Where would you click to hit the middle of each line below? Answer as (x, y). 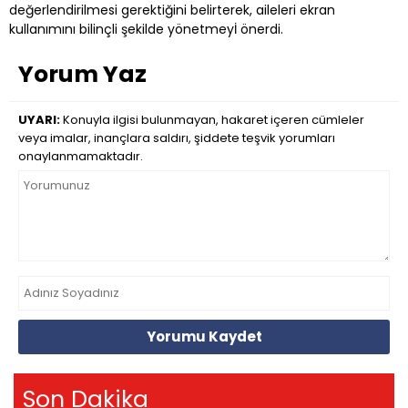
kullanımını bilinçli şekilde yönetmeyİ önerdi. (146, 29)
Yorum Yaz (82, 74)
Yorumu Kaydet (204, 337)
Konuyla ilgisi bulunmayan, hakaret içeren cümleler (212, 119)
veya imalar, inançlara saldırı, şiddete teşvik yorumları (177, 138)
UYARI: (39, 119)
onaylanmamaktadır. (81, 156)
